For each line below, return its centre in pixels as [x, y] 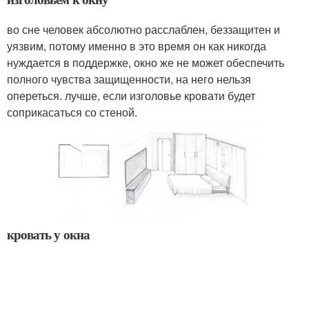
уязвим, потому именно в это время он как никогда [137, 46]
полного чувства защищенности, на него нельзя [129, 79]
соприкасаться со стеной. [72, 112]
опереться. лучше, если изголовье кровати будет [131, 95]
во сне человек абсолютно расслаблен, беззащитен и [143, 29]
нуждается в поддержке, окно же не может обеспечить [146, 62]
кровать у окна [48, 234]
